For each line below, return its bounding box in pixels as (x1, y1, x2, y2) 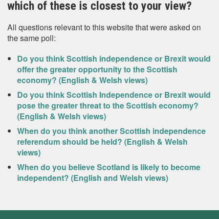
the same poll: (7, 32, 56, 44)
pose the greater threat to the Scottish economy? (17, 100, 198, 111)
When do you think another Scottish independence (17, 125, 206, 136)
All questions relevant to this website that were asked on (7, 22, 201, 33)
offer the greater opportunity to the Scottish (17, 64, 177, 75)
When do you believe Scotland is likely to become (17, 161, 200, 173)
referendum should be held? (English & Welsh (17, 136, 188, 147)
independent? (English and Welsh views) (17, 172, 168, 183)
